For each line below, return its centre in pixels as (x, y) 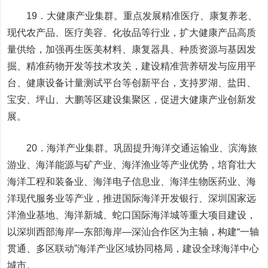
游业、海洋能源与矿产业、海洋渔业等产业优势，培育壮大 (132, 165)
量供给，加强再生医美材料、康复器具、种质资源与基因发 (132, 49)
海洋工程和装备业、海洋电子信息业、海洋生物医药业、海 (132, 182)
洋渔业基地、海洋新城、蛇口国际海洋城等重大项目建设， (132, 215)
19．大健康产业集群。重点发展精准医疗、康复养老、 (133, 16)
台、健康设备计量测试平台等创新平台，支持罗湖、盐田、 (132, 83)
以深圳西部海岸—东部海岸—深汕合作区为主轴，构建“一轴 (133, 232)
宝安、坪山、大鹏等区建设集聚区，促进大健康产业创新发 (132, 100)
